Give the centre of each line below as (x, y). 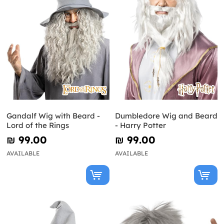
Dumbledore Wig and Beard (166, 115)
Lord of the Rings (38, 125)
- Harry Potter (140, 125)
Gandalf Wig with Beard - (53, 115)
